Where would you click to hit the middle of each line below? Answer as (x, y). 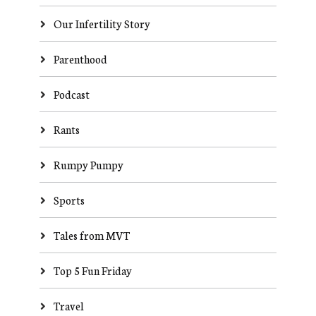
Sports (69, 200)
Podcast (71, 95)
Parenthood (80, 59)
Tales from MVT (91, 236)
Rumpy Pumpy (88, 165)
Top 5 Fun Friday (92, 271)
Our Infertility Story (102, 24)
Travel (68, 306)
